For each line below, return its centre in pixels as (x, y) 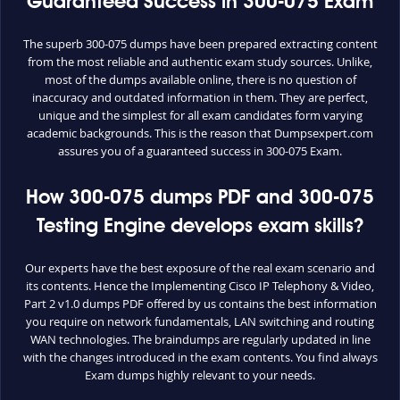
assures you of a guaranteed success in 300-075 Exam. (200, 151)
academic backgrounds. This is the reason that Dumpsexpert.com (200, 133)
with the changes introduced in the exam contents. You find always (200, 357)
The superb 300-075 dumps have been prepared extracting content (200, 44)
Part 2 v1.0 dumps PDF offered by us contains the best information (200, 304)
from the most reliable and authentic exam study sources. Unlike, (200, 62)
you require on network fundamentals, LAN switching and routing (200, 321)
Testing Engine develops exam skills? (200, 227)
